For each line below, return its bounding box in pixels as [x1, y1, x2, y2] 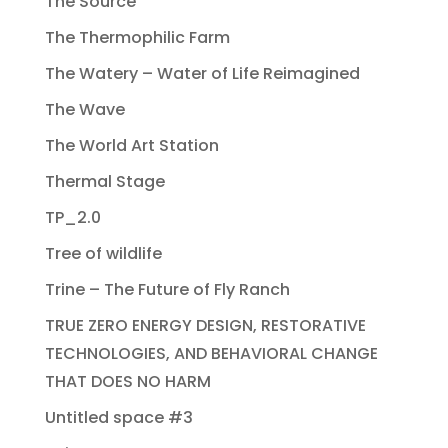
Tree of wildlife [44, 242, 162, 266]
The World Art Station [44, 134, 219, 158]
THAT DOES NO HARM [44, 370, 211, 394]
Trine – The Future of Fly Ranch [44, 278, 290, 302]
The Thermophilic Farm [44, 26, 230, 50]
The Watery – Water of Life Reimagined [44, 62, 360, 86]
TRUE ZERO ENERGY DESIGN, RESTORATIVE [44, 314, 366, 338]
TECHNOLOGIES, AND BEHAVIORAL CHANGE [44, 342, 378, 366]
